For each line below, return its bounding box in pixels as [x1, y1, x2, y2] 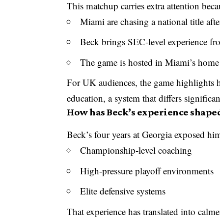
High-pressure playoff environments [80, 164, 214, 177]
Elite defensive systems [80, 185, 166, 197]
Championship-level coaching [80, 144, 192, 157]
